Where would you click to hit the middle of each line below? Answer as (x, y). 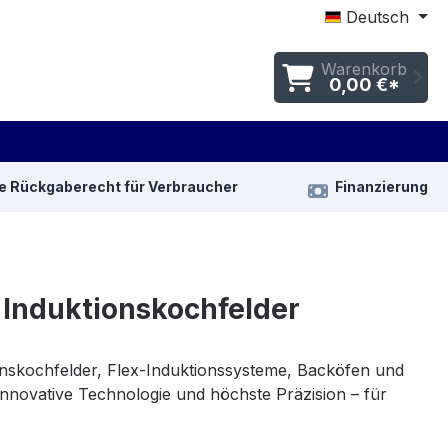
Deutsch (378, 17)
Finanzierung (381, 187)
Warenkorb (364, 68)
